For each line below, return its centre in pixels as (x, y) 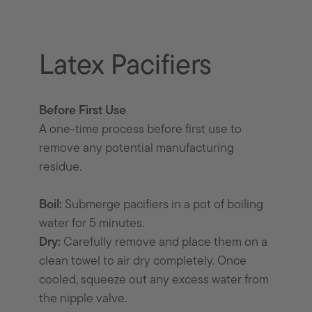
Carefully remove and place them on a (164, 243)
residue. (61, 168)
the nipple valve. (83, 299)
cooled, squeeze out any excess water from (154, 281)
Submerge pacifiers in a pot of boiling (163, 205)
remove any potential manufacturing (137, 149)
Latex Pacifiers (126, 67)
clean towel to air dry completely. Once (143, 262)
